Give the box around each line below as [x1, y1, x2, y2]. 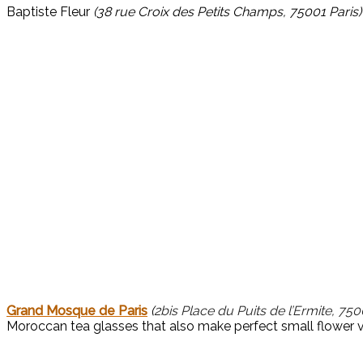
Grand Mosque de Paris [6, 303, 147, 319]
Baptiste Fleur [6, 4, 93, 20]
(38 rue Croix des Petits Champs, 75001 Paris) [93, 4, 361, 20]
